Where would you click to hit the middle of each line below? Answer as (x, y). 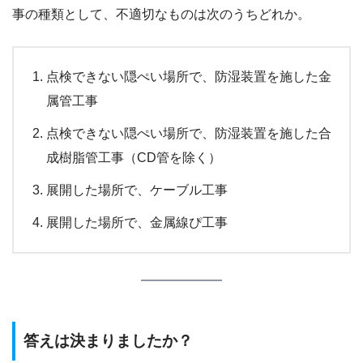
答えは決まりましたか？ (108, 340)
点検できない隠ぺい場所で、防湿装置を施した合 (189, 133)
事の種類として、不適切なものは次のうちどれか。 (161, 14)
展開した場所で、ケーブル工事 (137, 190)
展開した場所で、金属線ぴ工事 (137, 222)
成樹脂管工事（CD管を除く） (134, 157)
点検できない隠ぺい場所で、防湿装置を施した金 (189, 76)
